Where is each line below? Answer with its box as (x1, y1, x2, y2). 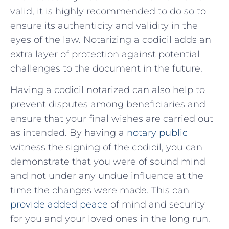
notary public (127, 127, 188, 139)
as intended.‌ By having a (10, 127, 127, 139)
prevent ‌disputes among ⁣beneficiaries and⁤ (10, 98, 205, 110)
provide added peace (10, 198, 108, 210)
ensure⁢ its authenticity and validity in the (10, 19, 198, 31)
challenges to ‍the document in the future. (10, 62, 202, 74)
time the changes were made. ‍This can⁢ (10, 184, 189, 196)
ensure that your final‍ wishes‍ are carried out (10, 112, 213, 124)
